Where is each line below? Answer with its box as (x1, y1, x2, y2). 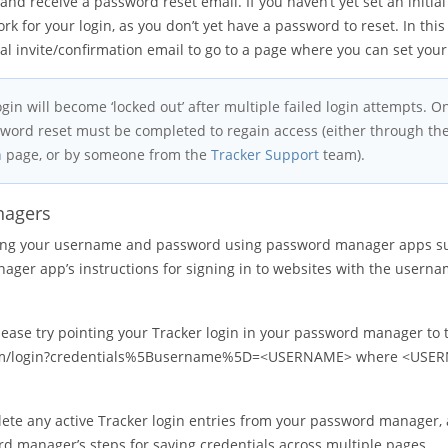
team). (319, 145, 365, 164)
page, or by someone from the (2, 145, 211, 164)
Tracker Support (211, 145, 319, 164)
